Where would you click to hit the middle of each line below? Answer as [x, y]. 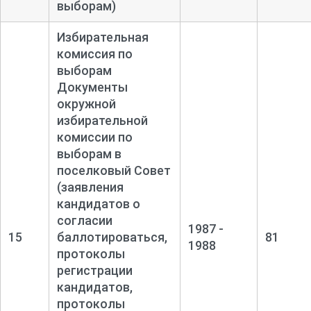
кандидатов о [98, 203]
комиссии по [94, 137]
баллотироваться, [112, 237]
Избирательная [102, 37]
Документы [92, 87]
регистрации [94, 270]
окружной [86, 103]
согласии [84, 220]
